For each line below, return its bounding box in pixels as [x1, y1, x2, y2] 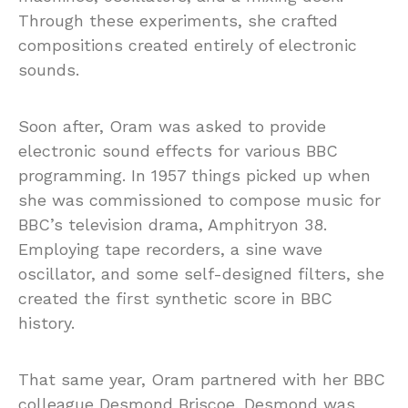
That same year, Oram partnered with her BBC [18, 369, 385, 389]
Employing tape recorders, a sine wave [18, 239, 322, 259]
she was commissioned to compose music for [18, 189, 381, 209]
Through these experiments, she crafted [18, 10, 338, 30]
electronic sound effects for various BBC [18, 140, 338, 160]
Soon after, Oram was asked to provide [18, 116, 326, 136]
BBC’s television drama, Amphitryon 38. [18, 214, 327, 234]
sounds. [18, 59, 79, 79]
